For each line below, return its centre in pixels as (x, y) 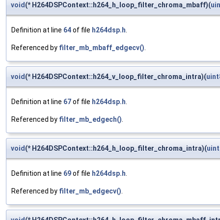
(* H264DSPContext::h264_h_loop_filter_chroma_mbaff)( (118, 5)
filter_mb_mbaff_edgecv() (102, 48)
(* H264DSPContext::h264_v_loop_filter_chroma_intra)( (116, 77)
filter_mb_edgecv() (90, 191)
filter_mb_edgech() (90, 120)
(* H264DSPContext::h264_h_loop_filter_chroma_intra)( (116, 149)
